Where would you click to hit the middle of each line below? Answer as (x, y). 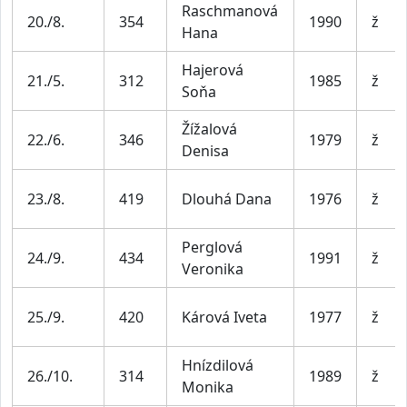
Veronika (213, 268)
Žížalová (209, 129)
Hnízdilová (218, 365)
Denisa (205, 150)
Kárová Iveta (224, 317)
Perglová (212, 247)
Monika (208, 387)
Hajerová (213, 69)
